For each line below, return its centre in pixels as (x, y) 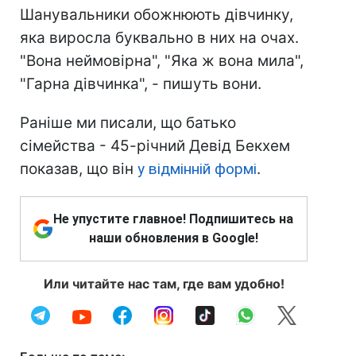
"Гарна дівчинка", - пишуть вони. (141, 84)
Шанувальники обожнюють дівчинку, (157, 15)
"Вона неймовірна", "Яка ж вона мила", (162, 61)
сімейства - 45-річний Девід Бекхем (155, 146)
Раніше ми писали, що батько (128, 123)
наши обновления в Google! (173, 238)
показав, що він (79, 169)
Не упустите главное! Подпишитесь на (173, 219)
